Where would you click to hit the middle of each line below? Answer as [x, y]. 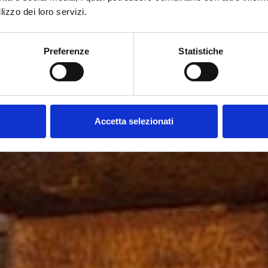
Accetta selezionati [134, 121]
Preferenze [66, 51]
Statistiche [201, 51]
